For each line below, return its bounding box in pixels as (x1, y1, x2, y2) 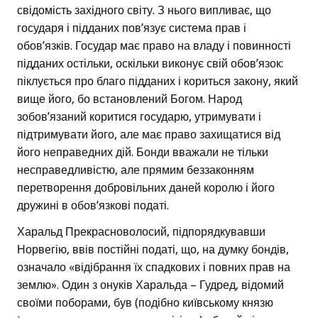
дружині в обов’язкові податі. (17, 199, 169, 213)
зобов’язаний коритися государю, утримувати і (17, 110, 261, 124)
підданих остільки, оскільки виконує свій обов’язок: (17, 57, 283, 71)
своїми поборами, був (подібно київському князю (17, 296, 273, 310)
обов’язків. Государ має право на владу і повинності (17, 39, 291, 53)
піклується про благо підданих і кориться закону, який (17, 75, 298, 89)
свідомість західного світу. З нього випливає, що (17, 4, 271, 18)
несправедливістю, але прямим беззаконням (17, 163, 254, 177)
